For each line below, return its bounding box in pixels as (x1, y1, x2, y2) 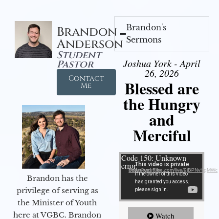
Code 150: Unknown (121, 153, 186, 163)
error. (121, 160, 137, 171)
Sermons (126, 35, 162, 45)
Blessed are (125, 77, 199, 100)
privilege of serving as (16, 186, 98, 195)
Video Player (121, 149, 145, 158)
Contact (68, 73, 104, 84)
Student (56, 48, 101, 62)
